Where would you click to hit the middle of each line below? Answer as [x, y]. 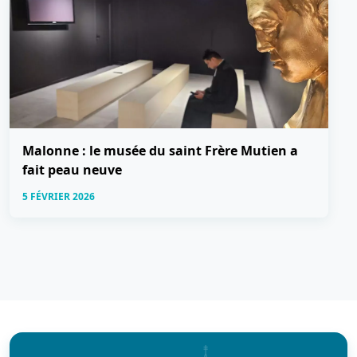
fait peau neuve [72, 169]
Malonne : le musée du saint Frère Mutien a [160, 150]
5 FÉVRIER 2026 [59, 196]
